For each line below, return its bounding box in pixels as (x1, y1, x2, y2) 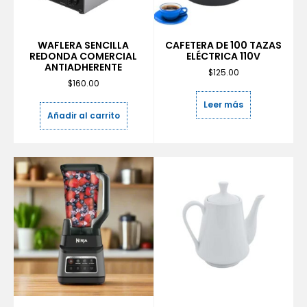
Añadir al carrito (47, 109, 120, 121)
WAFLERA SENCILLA (38, 38, 130, 52)
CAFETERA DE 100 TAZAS (165, 38, 282, 52)
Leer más (204, 98, 244, 110)
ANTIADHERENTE (45, 60, 123, 74)
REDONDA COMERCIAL (29, 49, 138, 63)
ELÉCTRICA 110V (186, 49, 261, 63)
